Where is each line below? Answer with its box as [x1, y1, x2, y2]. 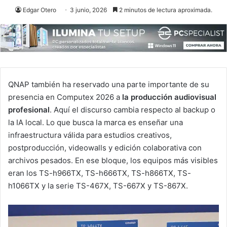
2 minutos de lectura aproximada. [117, 6, 212, 14]
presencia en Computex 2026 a [8, 92, 122, 102]
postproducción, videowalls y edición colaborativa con [8, 142, 202, 153]
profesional [8, 104, 50, 115]
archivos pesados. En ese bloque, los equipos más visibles [8, 155, 218, 165]
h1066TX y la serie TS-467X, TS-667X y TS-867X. [8, 180, 188, 191]
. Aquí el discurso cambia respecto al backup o [50, 104, 215, 115]
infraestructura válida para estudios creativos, [8, 130, 172, 140]
